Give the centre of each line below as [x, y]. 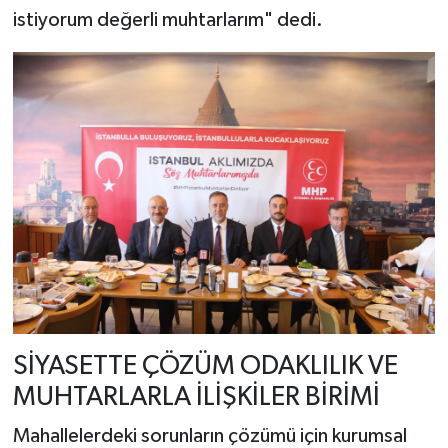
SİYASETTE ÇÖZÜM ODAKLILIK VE [205, 366]
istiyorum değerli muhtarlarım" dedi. [167, 20]
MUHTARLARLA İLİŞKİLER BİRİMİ [196, 397]
